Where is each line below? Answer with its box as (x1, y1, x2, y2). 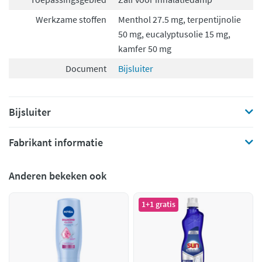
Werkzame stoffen (36, 13, 107, 25)
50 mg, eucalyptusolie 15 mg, (118, 28, 230, 40)
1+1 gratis (141, 199, 175, 209)
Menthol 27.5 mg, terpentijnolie (118, 13, 241, 25)
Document (65, 63, 107, 74)
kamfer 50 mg (118, 43, 171, 54)
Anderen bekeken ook (9, 169, 106, 182)
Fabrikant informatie (9, 136, 103, 149)
